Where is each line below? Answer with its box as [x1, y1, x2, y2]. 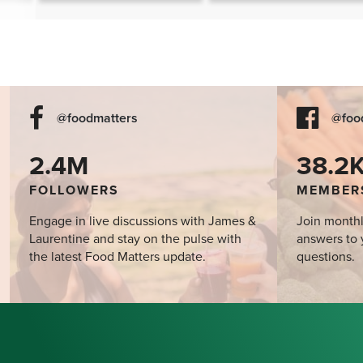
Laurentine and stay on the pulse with [29, 231, 241, 248]
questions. [297, 249, 355, 266]
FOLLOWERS [29, 182, 119, 199]
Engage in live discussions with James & [29, 213, 256, 230]
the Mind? [222, 2, 278, 19]
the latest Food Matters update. [29, 249, 206, 266]
